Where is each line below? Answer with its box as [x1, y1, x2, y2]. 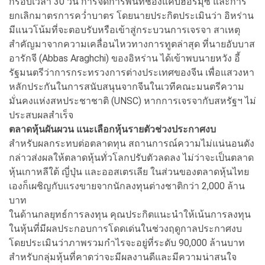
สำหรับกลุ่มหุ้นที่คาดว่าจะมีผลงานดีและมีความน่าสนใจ [9, 251, 237, 263]
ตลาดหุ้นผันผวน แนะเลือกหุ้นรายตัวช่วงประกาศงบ [9, 123, 216, 135]
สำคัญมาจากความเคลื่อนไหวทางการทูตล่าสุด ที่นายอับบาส [9, 38, 255, 50]
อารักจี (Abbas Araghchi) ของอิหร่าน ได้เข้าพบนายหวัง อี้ [9, 52, 240, 64]
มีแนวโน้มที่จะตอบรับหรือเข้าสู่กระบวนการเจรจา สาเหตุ [9, 24, 240, 35]
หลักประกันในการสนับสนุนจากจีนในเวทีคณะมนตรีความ [9, 80, 244, 92]
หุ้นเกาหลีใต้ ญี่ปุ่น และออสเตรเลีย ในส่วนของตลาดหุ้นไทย [9, 166, 249, 177]
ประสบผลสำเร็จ [9, 109, 73, 121]
